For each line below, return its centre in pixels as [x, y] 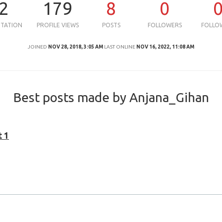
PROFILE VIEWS [57, 25]
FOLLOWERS [165, 25]
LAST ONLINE [120, 47]
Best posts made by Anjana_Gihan [111, 97]
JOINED [37, 47]
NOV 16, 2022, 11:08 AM [165, 47]
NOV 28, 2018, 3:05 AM [76, 47]
